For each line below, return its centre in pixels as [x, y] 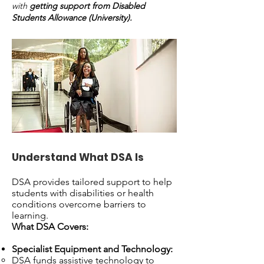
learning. [30, 215]
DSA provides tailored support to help [92, 182]
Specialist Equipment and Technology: [92, 249]
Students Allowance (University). [72, 18]
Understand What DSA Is [78, 157]
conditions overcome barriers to [79, 204]
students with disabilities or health [83, 193]
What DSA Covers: [50, 227]
